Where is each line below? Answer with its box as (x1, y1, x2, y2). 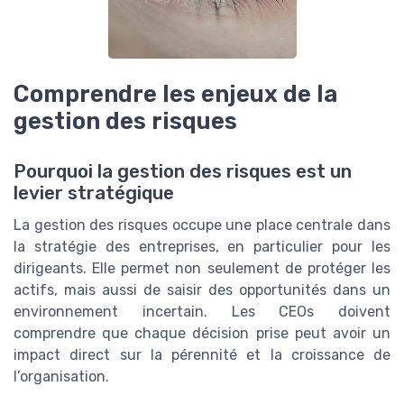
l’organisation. (14, 368, 109, 386)
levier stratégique (14, 182, 174, 205)
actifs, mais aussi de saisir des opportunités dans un (14, 281, 390, 299)
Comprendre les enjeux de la (14, 80, 337, 107)
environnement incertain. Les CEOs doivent (14, 303, 390, 321)
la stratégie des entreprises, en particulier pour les (14, 238, 390, 256)
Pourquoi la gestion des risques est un (14, 161, 352, 183)
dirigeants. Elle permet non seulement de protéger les (14, 260, 390, 278)
